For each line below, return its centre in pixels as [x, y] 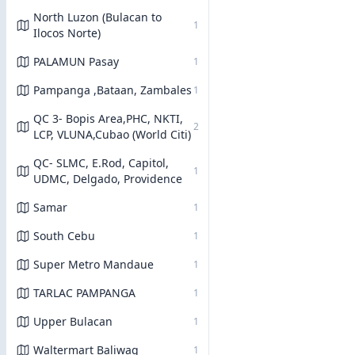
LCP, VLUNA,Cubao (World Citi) [112, 134]
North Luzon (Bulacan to [97, 17]
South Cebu [64, 236]
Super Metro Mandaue [94, 264]
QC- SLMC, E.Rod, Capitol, [101, 163]
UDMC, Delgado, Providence [108, 179]
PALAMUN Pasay [76, 61]
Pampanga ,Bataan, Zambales [113, 90]
